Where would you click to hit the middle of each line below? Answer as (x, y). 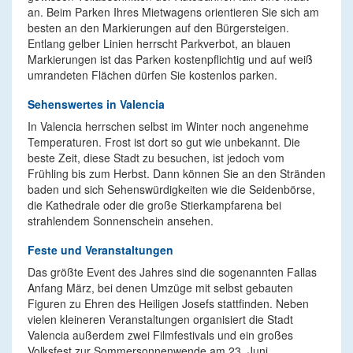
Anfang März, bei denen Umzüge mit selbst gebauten (160, 288)
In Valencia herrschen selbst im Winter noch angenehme (168, 126)
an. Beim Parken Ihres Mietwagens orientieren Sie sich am (173, 12)
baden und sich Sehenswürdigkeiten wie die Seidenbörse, (171, 189)
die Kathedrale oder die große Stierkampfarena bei (154, 205)
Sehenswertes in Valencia (96, 104)
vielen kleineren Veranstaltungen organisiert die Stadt (160, 319)
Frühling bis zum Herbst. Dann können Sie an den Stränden (176, 173)
